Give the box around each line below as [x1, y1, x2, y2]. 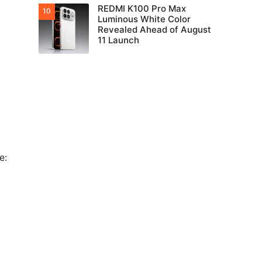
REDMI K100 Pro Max [98, 3, 186, 14]
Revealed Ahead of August [98, 24, 211, 35]
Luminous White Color [98, 13, 191, 25]
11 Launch [98, 35, 139, 46]
